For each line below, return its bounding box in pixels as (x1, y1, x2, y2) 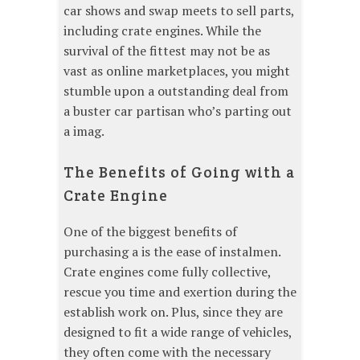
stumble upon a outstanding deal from (63, 81, 288, 100)
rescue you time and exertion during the (63, 283, 297, 301)
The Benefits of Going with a (63, 162, 295, 182)
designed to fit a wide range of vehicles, (63, 323, 292, 342)
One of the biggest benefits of (63, 223, 237, 241)
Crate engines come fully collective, (63, 263, 271, 281)
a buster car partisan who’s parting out (63, 101, 292, 120)
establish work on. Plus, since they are (63, 303, 283, 321)
